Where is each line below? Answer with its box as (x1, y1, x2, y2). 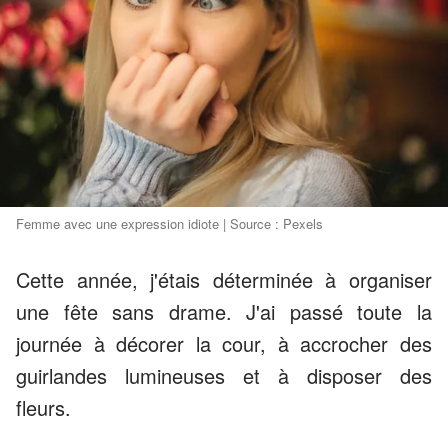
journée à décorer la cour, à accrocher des (16, 328, 432, 358)
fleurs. (16, 392, 71, 422)
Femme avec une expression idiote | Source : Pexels (16, 213, 323, 233)
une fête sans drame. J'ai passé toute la (16, 296, 432, 326)
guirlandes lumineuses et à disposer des (16, 360, 432, 390)
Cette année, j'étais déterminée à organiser (16, 264, 432, 294)
